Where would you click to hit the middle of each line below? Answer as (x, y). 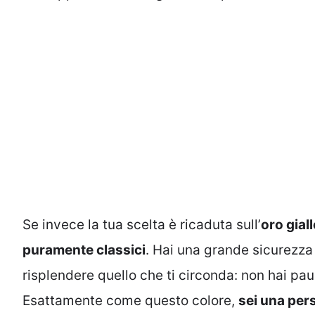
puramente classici (84, 250)
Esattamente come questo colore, (130, 301)
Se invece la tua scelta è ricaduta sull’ (142, 225)
